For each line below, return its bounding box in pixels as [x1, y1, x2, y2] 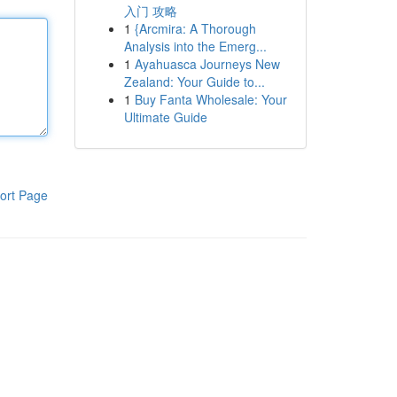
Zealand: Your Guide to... [123, 73, 265, 90]
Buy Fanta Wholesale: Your [134, 90, 287, 108]
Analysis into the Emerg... [123, 37, 267, 55]
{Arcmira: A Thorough [134, 19, 256, 37]
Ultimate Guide [123, 108, 207, 126]
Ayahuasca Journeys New [134, 55, 280, 73]
